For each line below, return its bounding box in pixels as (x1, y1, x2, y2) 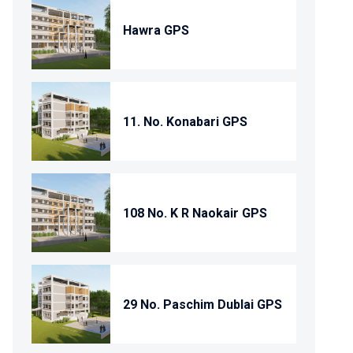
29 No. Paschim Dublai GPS (123, 296, 282, 312)
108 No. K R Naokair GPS (123, 205, 267, 221)
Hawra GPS (123, 22, 189, 38)
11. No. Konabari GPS (123, 113, 247, 129)
